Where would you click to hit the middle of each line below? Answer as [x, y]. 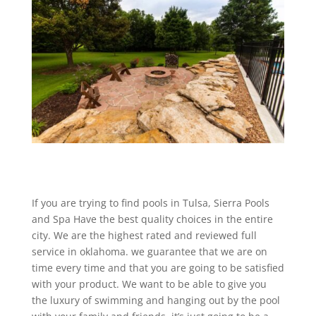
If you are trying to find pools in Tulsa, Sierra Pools [150, 202]
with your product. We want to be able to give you [149, 284]
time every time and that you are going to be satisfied [158, 267]
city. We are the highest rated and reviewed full [144, 235]
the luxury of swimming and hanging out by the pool [156, 300]
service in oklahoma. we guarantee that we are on [149, 251]
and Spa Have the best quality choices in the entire [152, 219]
